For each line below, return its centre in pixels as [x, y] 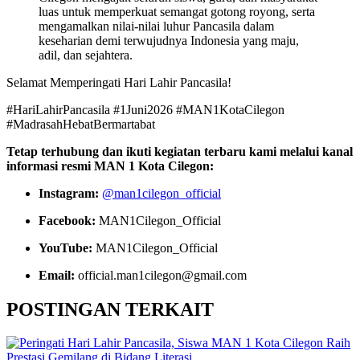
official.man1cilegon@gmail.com [161, 275]
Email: [57, 275]
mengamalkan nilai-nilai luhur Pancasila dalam [156, 26]
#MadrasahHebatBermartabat [81, 124]
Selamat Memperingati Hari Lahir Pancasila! [119, 82]
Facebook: [67, 220]
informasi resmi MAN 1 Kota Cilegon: [110, 166]
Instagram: [69, 193]
